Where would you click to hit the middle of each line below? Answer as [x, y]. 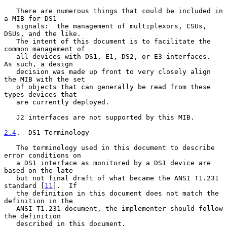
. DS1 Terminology [53, 132]
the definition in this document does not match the [10, 193]
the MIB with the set [45, 79]
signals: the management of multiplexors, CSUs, [10, 26]
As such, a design [39, 64]
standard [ [24, 185]
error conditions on [43, 155]
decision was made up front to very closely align [10, 71]
